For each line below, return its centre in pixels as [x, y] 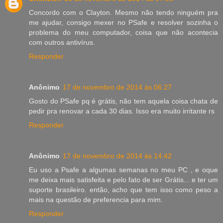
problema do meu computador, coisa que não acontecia [123, 33]
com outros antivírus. [62, 43]
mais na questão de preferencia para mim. [96, 200]
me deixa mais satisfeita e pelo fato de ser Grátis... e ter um [123, 180]
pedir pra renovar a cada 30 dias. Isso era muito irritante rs [122, 111]
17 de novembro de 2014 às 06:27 [117, 87]
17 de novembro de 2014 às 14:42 [117, 156]
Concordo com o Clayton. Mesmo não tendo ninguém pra [123, 13]
